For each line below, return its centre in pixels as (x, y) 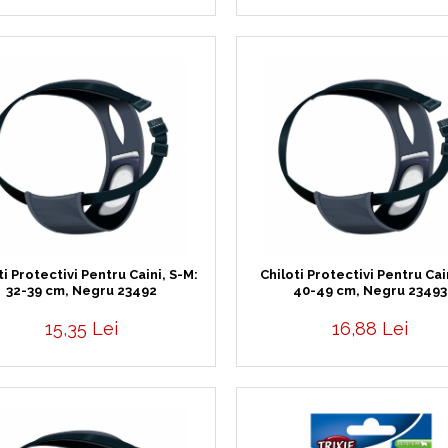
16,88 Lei (370, 328)
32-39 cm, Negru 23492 (81, 290)
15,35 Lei (81, 328)
